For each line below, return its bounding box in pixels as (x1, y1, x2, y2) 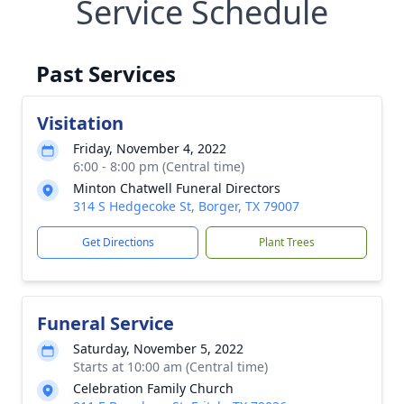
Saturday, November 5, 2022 (73, 340, 243, 357)
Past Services (36, 59, 176, 88)
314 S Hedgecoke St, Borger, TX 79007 (73, 197, 299, 215)
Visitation (37, 111, 124, 135)
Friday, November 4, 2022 (73, 140, 226, 157)
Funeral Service (37, 311, 174, 335)
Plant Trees (258, 234, 315, 250)
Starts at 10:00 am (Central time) (73, 358, 268, 375)
